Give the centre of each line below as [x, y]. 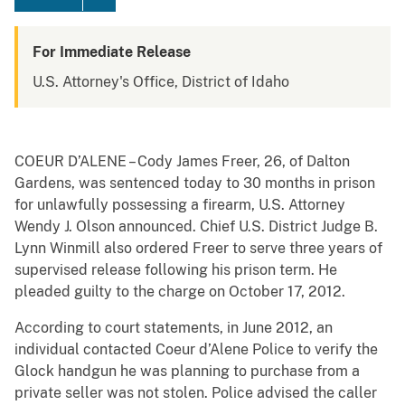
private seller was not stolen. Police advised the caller [196, 393]
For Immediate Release [112, 52]
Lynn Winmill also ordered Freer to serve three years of [198, 249]
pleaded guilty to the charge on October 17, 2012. [180, 292]
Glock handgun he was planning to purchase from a [187, 372]
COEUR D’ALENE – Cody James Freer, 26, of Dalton [182, 162]
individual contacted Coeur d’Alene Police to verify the [196, 350]
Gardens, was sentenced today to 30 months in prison [195, 184]
